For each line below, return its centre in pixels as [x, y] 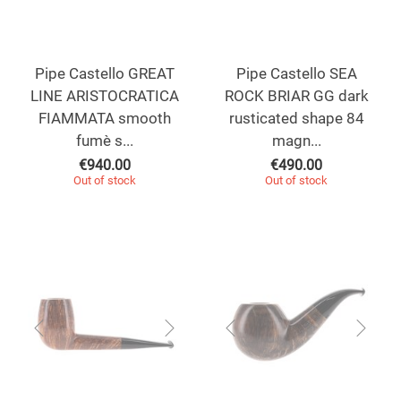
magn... [296, 141]
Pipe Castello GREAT [105, 74]
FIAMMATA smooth [105, 119]
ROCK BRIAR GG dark [296, 96]
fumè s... [105, 141]
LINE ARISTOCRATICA [105, 96]
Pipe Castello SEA [296, 74]
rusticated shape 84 [296, 119]
